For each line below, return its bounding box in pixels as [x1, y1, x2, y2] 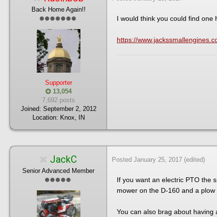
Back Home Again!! [31, 5, 86, 13]
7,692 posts [42, 96, 75, 104]
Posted [112, 155, 134, 163]
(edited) [184, 155, 205, 163]
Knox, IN [60, 113, 85, 121]
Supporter [45, 78, 72, 86]
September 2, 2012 [43, 105, 96, 112]
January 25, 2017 [134, 155, 182, 163]
